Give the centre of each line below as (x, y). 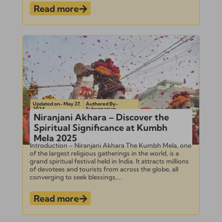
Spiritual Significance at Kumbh (100, 127)
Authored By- (102, 104)
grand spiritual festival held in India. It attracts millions (109, 161)
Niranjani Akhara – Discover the (101, 117)
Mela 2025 (55, 138)
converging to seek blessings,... (75, 177)
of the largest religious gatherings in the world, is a (104, 153)
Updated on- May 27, (56, 104)
